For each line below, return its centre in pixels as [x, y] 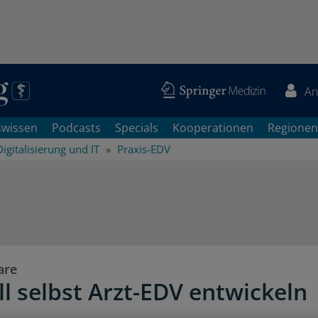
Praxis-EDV [144, 149]
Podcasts [76, 128]
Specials [137, 128]
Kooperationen [213, 128]
